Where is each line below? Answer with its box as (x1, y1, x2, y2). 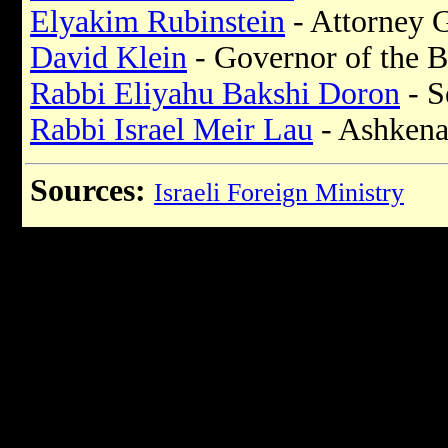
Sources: (30, 173, 146, 209)
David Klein (30, 40, 187, 76)
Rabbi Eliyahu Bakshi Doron (30, 76, 400, 112)
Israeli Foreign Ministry (154, 178, 404, 208)
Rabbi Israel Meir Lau (30, 112, 313, 148)
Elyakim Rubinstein (30, 4, 285, 40)
